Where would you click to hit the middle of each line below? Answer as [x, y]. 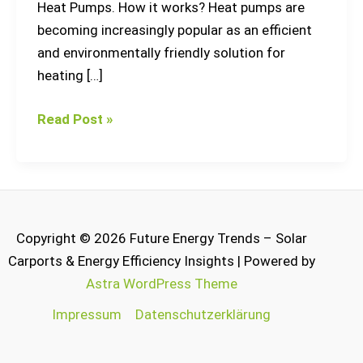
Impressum [87, 314]
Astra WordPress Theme [161, 284]
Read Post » [75, 119]
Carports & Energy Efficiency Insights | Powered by [161, 261]
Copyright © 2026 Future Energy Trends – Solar [161, 238]
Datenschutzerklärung [203, 314]
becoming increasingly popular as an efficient [174, 30]
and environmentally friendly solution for [161, 53]
